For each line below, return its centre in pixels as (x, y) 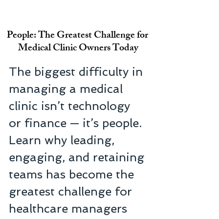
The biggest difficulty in (77, 72)
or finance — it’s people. (77, 123)
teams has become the (73, 175)
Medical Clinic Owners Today (78, 49)
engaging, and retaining (78, 157)
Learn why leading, (63, 140)
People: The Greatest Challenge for (78, 36)
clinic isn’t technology (71, 106)
